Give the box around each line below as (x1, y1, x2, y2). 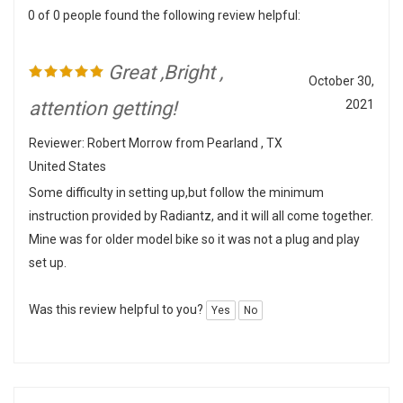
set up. (29, 237, 67, 251)
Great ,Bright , (103, 42, 223, 65)
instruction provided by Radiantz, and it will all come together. (29, 190, 373, 204)
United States (29, 140, 106, 155)
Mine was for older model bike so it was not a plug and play (29, 213, 360, 228)
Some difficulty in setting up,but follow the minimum (29, 166, 324, 181)
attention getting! (29, 78, 177, 101)
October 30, (309, 55, 374, 69)
